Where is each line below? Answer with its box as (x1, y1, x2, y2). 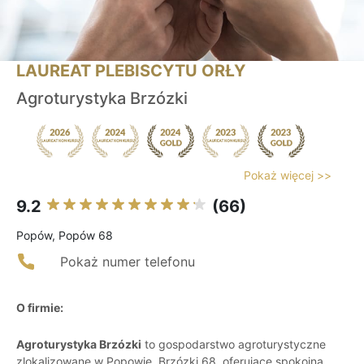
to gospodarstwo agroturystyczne (141, 337, 326, 352)
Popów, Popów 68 (16, 228, 113, 243)
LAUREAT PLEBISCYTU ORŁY (16, 61, 245, 81)
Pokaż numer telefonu (60, 253, 195, 271)
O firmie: (16, 301, 63, 315)
